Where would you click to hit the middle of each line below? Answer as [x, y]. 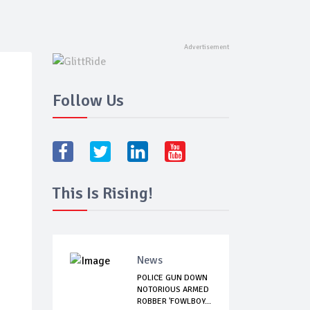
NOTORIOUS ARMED [173, 290]
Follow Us [88, 101]
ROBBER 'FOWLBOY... [174, 302]
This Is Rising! [103, 193]
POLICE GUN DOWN [172, 278]
